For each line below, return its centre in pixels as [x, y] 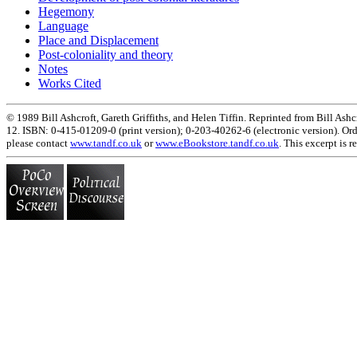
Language [63, 25]
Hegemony [66, 11]
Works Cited [70, 83]
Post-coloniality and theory [106, 54]
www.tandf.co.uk [106, 143]
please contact [38, 143]
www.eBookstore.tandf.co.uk [217, 143]
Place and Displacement [98, 40]
